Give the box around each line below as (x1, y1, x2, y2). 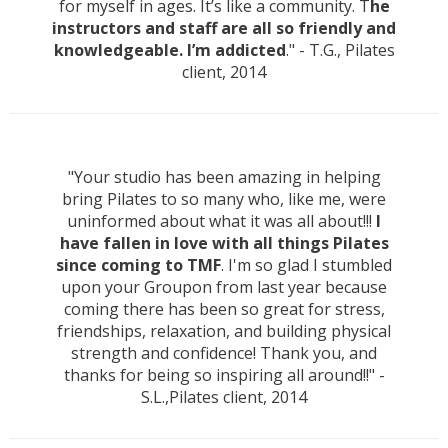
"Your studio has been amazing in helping (67, 166, 381, 189)
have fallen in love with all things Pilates (59, 232, 389, 255)
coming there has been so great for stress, (63, 298, 385, 321)
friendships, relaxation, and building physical (57, 320, 391, 343)
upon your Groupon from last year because (61, 276, 387, 299)
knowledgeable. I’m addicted (53, 39, 286, 62)
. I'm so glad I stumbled (221, 254, 392, 277)
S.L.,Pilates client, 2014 (141, 386, 307, 409)
